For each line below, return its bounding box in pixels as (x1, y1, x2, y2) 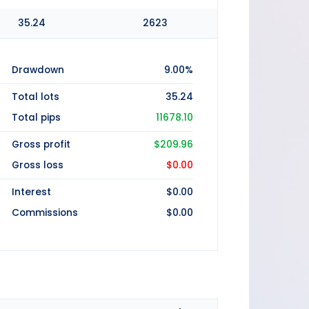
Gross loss (12, 159, 63, 172)
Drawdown (12, 63, 64, 77)
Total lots (12, 90, 59, 104)
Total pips (12, 111, 61, 125)
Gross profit (12, 138, 70, 152)
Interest (12, 186, 51, 199)
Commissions (12, 206, 78, 220)
